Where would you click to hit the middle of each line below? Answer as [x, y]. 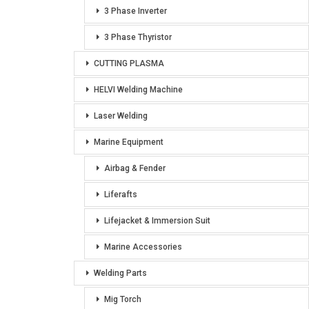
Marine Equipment [129, 142]
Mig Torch [123, 299]
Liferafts [121, 195]
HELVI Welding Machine [138, 90]
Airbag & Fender [135, 168]
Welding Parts [120, 273]
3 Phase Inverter [136, 11]
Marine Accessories [143, 247]
